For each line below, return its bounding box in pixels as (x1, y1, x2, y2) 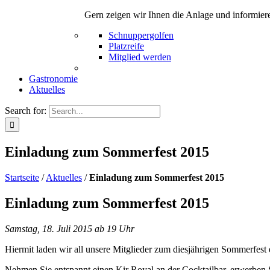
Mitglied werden (108, 52, 171, 63)
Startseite (5, 172, 39, 183)
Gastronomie (29, 74, 78, 84)
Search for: (5, 105, 46, 116)
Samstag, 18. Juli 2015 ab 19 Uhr (5, 223, 134, 234)
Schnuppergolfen (108, 30, 174, 41)
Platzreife (108, 41, 144, 52)
